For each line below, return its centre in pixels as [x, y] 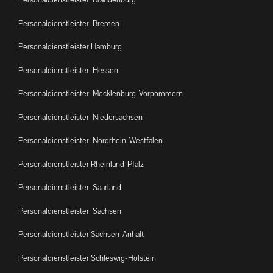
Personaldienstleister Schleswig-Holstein [87, 258]
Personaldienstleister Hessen [68, 70]
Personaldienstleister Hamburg [70, 47]
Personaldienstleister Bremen [69, 23]
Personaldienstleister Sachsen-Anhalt [81, 234]
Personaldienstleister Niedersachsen [80, 117]
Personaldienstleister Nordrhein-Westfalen [90, 140]
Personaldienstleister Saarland [70, 187]
